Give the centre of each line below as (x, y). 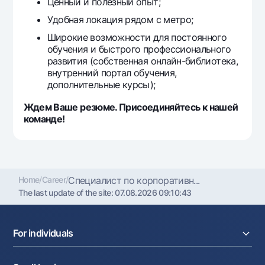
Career (54, 180)
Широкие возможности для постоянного (137, 38)
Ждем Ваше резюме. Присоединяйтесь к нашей (131, 107)
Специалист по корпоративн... (134, 181)
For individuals (43, 233)
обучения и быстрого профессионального (139, 49)
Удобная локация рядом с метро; (120, 20)
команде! (44, 119)
